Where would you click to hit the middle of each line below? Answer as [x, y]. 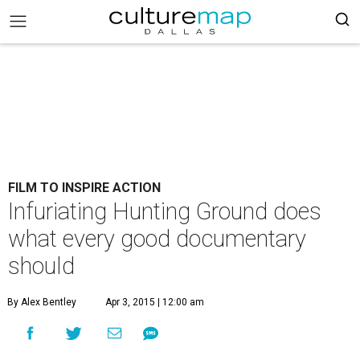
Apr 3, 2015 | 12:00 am [155, 302]
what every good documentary [157, 239]
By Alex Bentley [42, 302]
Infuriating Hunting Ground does [165, 211]
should [41, 266]
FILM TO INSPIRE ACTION [84, 188]
